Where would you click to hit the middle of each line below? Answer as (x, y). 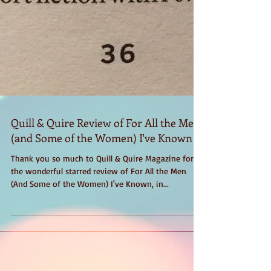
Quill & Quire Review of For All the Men (106, 145)
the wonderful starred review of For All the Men (99, 193)
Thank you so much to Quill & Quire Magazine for (102, 180)
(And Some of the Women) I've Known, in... (90, 205)
